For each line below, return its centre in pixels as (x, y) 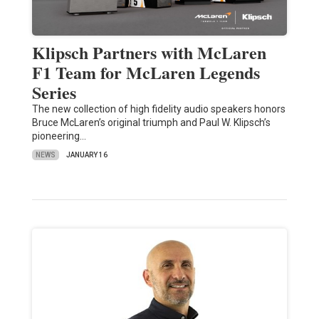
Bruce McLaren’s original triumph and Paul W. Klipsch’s (151, 123)
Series (54, 93)
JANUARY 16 (87, 155)
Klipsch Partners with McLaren (149, 53)
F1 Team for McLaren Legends (146, 73)
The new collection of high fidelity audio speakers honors (158, 109)
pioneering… (59, 136)
